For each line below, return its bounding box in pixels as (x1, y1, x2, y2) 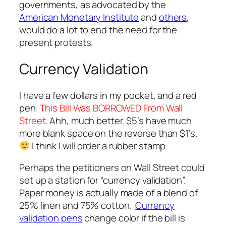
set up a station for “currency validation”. (19, 174, 186, 187)
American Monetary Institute (19, 11, 139, 24)
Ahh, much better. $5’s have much (47, 114, 192, 127)
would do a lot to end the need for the (19, 23, 178, 37)
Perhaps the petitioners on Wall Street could (19, 161, 205, 175)
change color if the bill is (82, 211, 185, 225)
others (158, 11, 187, 24)
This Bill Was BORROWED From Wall (39, 101, 183, 115)
